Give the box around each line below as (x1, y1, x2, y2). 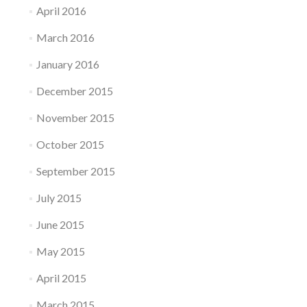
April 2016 (36, 4, 86, 17)
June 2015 (36, 218, 84, 231)
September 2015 (36, 164, 115, 177)
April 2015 (36, 271, 86, 284)
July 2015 (36, 191, 82, 204)
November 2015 (36, 111, 114, 124)
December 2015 (36, 84, 113, 97)
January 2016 (36, 58, 99, 71)
